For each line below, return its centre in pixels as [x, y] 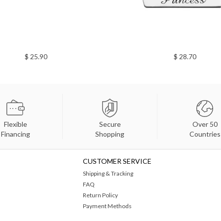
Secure [110, 124]
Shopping [110, 134]
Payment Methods [107, 206]
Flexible [15, 124]
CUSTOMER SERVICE [117, 161]
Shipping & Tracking [108, 173]
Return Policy [100, 195]
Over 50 [205, 124]
